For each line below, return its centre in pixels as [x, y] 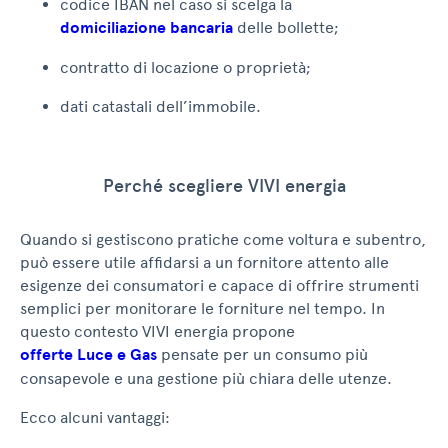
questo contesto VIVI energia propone [157, 332]
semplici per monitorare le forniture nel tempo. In [202, 309]
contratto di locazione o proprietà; [185, 68]
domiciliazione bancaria [146, 28]
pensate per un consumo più [262, 355]
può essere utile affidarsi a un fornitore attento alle [204, 263]
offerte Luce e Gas [88, 355]
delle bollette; [286, 28]
